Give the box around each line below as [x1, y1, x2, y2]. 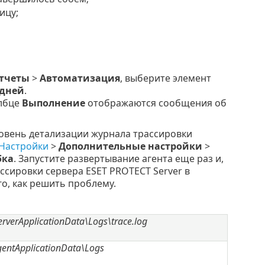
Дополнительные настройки [58, 140, 202, 153]
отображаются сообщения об [85, 96, 227, 110]
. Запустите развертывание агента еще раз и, [13, 152, 224, 166]
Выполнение [21, 96, 85, 110]
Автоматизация [39, 72, 120, 85]
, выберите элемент [119, 72, 211, 85]
